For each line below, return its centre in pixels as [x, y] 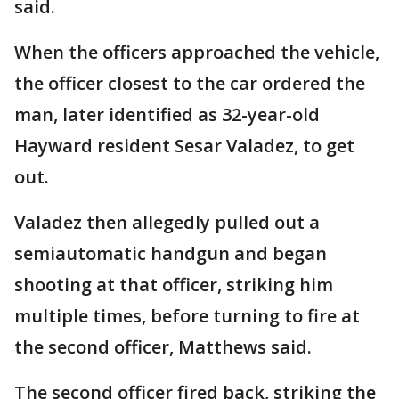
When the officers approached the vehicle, [197, 52]
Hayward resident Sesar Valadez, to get [184, 146]
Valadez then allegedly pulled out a [167, 222]
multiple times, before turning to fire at [187, 316]
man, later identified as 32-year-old [167, 114]
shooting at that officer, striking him [174, 285]
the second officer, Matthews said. [163, 347]
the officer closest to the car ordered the [190, 83]
